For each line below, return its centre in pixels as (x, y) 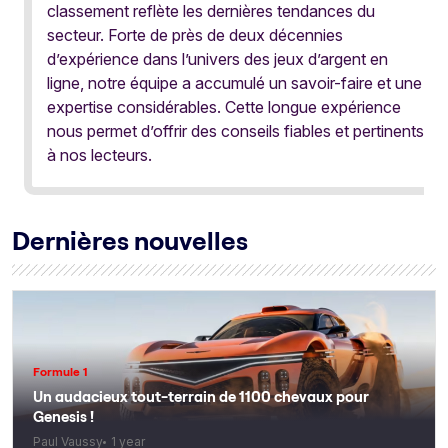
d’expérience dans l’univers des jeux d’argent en (217, 59)
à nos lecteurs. (99, 155)
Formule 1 (60, 371)
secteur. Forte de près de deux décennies (195, 35)
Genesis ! (63, 416)
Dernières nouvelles (130, 240)
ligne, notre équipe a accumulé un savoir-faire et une (234, 83)
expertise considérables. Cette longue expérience (224, 107)
